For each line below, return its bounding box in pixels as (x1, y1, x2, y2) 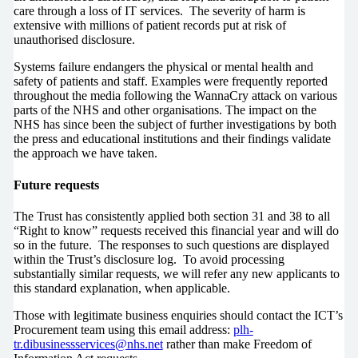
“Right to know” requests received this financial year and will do (13, 223, 339, 237)
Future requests (13, 177, 99, 192)
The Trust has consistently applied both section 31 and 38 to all (13, 209, 330, 223)
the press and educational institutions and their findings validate (13, 132, 331, 146)
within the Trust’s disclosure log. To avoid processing (13, 252, 284, 266)
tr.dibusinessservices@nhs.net (13, 336, 163, 351)
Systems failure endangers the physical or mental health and (13, 60, 313, 74)
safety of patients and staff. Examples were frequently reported (13, 74, 328, 89)
